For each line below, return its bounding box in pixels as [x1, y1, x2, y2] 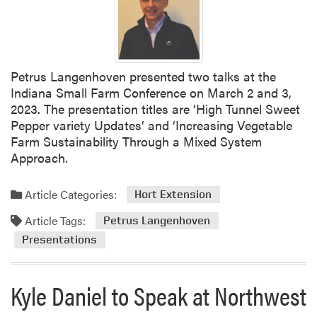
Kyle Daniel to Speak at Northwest [11, 276, 306, 313]
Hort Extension [134, 188, 212, 202]
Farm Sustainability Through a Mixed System [11, 132, 262, 151]
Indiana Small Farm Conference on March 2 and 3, [11, 83, 292, 102]
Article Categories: [22, 185, 117, 202]
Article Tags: [22, 212, 86, 229]
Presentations [22, 233, 98, 247]
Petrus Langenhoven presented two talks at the [11, 67, 276, 86]
